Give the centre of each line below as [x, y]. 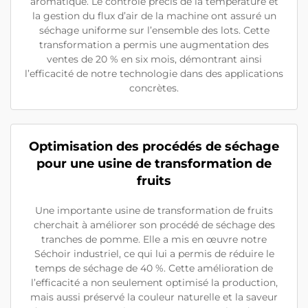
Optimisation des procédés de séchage [154, 146]
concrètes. [154, 88]
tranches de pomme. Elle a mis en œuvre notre [154, 239]
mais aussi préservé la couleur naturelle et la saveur [154, 297]
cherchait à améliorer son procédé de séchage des [154, 224]
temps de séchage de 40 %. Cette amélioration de [154, 268]
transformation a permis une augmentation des [154, 44]
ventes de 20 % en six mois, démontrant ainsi [154, 59]
